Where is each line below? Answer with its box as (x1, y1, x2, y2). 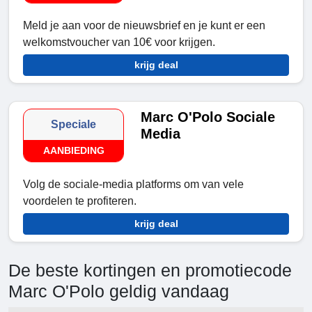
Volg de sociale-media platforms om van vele (23, 178, 244, 191)
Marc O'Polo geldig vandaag (8, 281, 229, 302)
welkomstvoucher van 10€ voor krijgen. (23, 36, 215, 49)
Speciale (51, 118, 97, 131)
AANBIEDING (42, 145, 104, 157)
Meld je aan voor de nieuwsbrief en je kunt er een (23, 19, 265, 32)
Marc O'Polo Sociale (141, 109, 276, 125)
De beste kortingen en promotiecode (8, 260, 292, 281)
